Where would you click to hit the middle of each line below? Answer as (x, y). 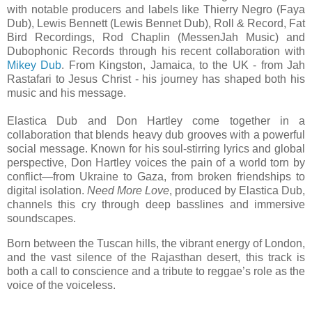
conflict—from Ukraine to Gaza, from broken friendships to (156, 176)
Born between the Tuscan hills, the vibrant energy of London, (156, 243)
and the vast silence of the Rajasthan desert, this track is (156, 257)
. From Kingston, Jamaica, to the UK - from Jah (184, 65)
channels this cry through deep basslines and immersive (156, 204)
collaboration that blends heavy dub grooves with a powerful (156, 134)
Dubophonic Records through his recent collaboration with (156, 51)
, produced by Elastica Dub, (237, 190)
